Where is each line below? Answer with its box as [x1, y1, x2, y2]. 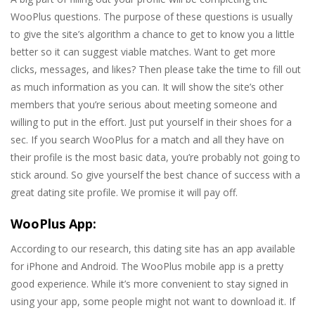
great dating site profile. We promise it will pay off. [11, 186, 238, 200]
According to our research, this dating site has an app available [11, 242, 295, 256]
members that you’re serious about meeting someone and [11, 98, 277, 112]
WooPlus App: [11, 215, 96, 233]
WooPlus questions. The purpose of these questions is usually [11, 10, 292, 24]
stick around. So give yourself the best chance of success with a [11, 168, 300, 182]
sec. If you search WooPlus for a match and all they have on [11, 133, 284, 147]
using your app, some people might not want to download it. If [11, 295, 295, 309]
